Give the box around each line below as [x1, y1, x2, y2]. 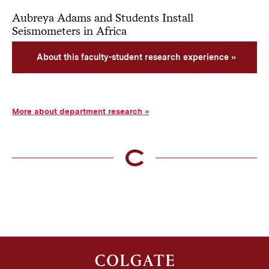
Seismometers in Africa [11, 23, 127, 38]
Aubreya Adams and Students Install [11, 10, 193, 25]
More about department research [11, 106, 142, 116]
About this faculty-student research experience [36, 52, 229, 62]
